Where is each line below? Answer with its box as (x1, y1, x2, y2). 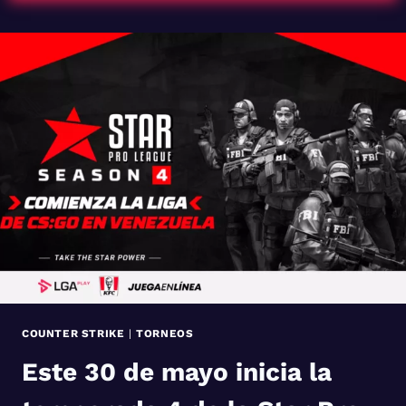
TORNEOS (136, 326, 194, 340)
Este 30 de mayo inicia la (22, 356, 332, 387)
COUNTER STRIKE (22, 326, 125, 340)
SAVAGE (88, 27, 140, 42)
